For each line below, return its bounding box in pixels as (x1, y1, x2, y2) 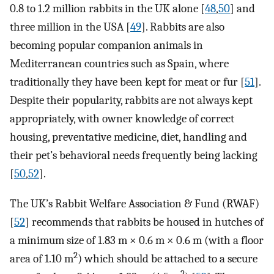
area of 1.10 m (10, 252, 73, 265)
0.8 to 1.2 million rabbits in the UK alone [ (10, 2, 205, 16)
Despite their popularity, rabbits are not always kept (10, 94, 253, 108)
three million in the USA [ (10, 20, 130, 34)
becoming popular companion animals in (10, 39, 203, 53)
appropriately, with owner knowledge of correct (10, 112, 234, 126)
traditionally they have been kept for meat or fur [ (10, 75, 245, 89)
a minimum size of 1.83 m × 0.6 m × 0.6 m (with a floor (10, 234, 264, 247)
